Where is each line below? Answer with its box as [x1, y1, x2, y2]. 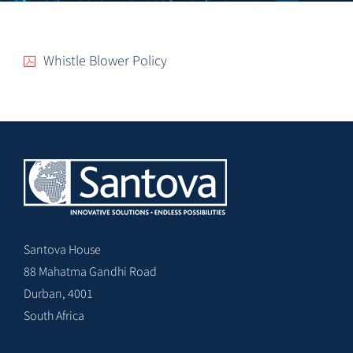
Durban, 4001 [24, 285, 93, 303]
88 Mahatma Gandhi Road [24, 263, 157, 281]
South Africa [24, 307, 84, 325]
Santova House [24, 241, 101, 258]
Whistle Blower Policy [43, 51, 167, 71]
